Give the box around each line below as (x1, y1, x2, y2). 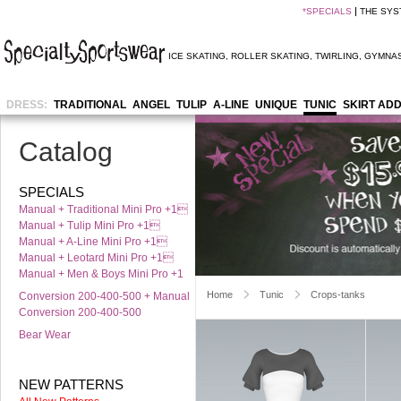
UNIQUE (254, 98, 297, 111)
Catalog (19, 137, 113, 166)
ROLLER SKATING (231, 51, 310, 61)
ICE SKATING (168, 51, 226, 61)
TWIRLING (315, 51, 359, 61)
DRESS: (5, 98, 47, 111)
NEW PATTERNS (19, 377, 124, 392)
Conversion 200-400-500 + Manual (19, 290, 190, 303)
